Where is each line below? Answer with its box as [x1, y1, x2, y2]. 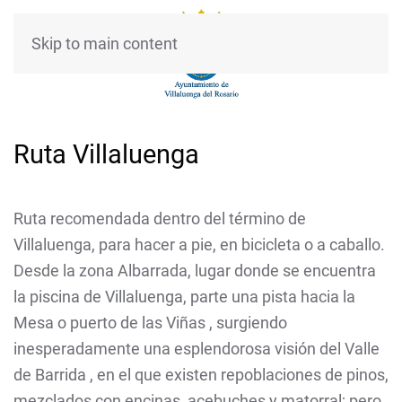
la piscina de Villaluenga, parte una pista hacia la [13, 287, 355, 306]
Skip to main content [31, 34, 178, 53]
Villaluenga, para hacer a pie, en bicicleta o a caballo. [13, 235, 385, 254]
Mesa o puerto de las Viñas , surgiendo [13, 313, 287, 332]
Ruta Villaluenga [13, 139, 199, 170]
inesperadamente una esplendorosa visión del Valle [13, 339, 380, 358]
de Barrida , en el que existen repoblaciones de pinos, [13, 365, 389, 384]
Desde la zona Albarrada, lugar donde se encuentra [13, 261, 376, 280]
